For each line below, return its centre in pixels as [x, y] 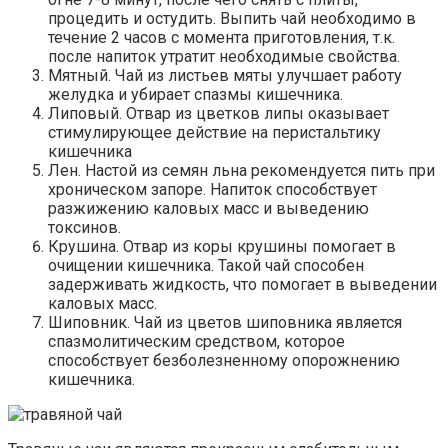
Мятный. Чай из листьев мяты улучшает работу [225, 76]
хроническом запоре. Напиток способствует [212, 190]
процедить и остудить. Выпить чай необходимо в [232, 19]
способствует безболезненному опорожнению [224, 361]
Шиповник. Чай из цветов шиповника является [225, 323]
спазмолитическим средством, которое [196, 342]
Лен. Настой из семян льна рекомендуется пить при [241, 171]
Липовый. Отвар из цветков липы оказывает [218, 114]
